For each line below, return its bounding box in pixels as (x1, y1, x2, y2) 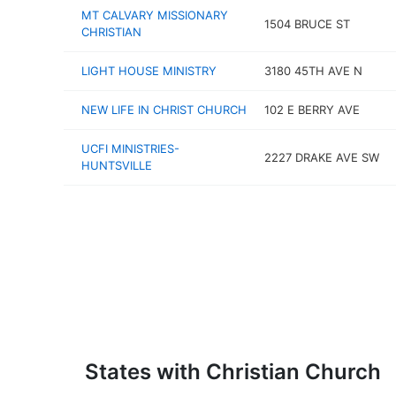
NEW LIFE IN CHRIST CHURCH (81, 103, 247, 117)
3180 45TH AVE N (263, 64, 362, 78)
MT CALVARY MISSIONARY (81, 8, 228, 22)
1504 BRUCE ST (263, 16, 350, 31)
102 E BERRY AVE (263, 103, 360, 117)
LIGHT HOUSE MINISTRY (81, 64, 217, 78)
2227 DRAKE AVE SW (263, 149, 379, 164)
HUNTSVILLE (81, 158, 152, 172)
